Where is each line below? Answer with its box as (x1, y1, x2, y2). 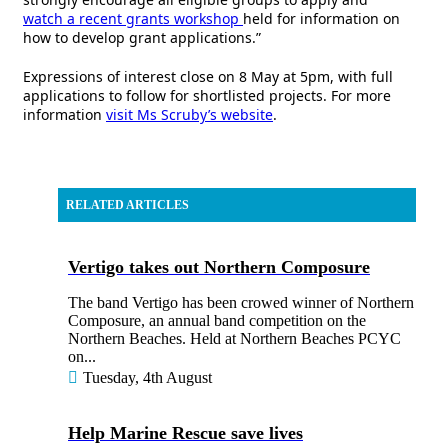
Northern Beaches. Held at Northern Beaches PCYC (68, 330, 401, 348)
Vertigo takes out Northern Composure (68, 257, 370, 278)
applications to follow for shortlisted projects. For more (23, 86, 391, 105)
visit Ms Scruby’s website (106, 105, 273, 124)
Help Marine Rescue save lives (68, 423, 303, 444)
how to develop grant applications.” (23, 28, 261, 47)
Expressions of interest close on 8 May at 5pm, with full (23, 67, 393, 86)
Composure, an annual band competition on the (68, 312, 366, 330)
